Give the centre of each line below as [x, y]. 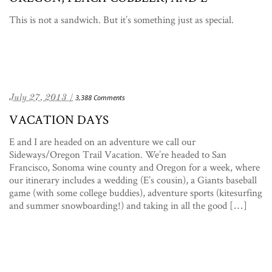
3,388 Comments [100, 97]
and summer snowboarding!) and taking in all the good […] [128, 205]
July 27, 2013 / [41, 97]
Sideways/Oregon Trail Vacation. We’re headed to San [118, 154]
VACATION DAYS [59, 119]
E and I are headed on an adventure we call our [102, 141]
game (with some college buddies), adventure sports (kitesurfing [136, 192]
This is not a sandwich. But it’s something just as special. [121, 19]
